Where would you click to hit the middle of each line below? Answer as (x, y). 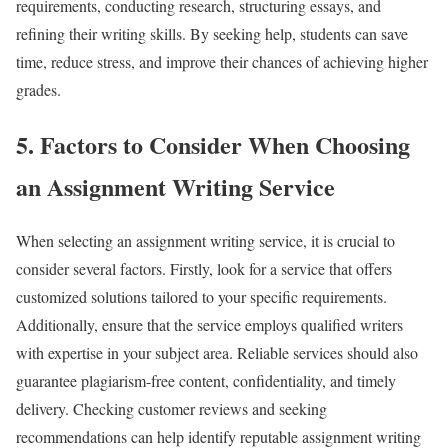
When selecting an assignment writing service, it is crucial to (205, 241)
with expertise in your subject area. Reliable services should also (217, 353)
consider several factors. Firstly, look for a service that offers (204, 269)
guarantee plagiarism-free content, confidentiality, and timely (206, 381)
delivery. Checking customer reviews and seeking (171, 409)
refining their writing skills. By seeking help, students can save (212, 33)
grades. (38, 89)
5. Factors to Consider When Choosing (213, 144)
